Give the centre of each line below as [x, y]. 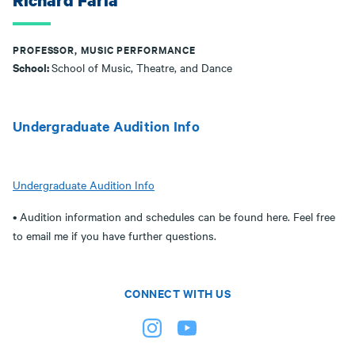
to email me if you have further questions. [115, 235]
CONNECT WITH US [177, 293]
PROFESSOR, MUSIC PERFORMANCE [105, 50]
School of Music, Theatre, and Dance [142, 67]
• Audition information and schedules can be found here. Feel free [174, 216]
